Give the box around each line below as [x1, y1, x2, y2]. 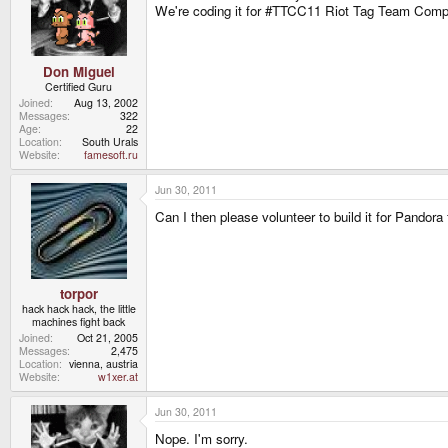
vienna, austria [69, 356, 138, 372]
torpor [59, 284, 98, 304]
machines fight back [32, 314, 125, 330]
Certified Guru [45, 78, 112, 94]
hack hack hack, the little [21, 301, 136, 317]
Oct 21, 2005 [77, 330, 138, 346]
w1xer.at [98, 369, 138, 385]
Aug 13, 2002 [74, 94, 138, 110]
